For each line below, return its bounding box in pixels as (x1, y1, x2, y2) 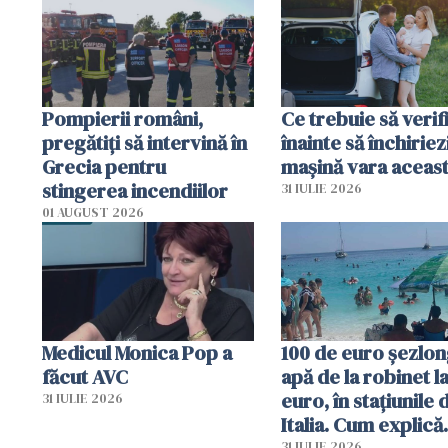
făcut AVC (42, 363, 128, 392)
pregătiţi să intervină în (42, 128, 247, 157)
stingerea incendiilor (42, 176, 228, 205)
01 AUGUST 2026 (42, 203, 144, 221)
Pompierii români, (42, 104, 203, 133)
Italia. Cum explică (280, 411, 443, 440)
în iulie (42, 14, 99, 43)
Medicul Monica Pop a (42, 339, 232, 368)
